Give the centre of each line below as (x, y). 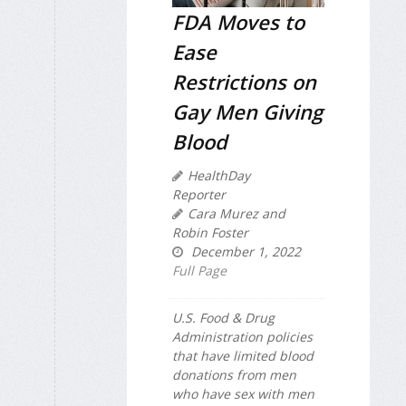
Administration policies (242, 336)
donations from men (234, 374)
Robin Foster (210, 232)
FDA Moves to (238, 21)
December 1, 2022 (244, 251)
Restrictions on (244, 81)
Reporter (199, 194)
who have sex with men (243, 393)
